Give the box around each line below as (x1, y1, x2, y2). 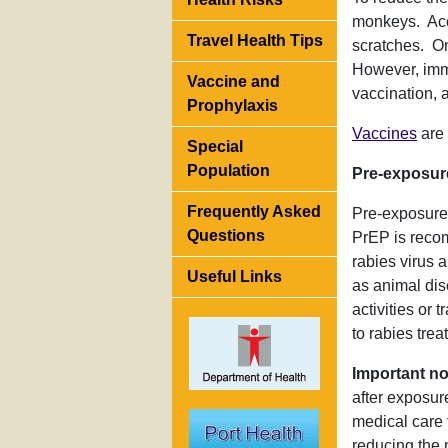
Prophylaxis (187, 97, 278, 115)
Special (187, 138, 243, 156)
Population (187, 162, 270, 180)
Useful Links (187, 268, 282, 286)
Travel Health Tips (187, 32, 323, 50)
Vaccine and (187, 73, 280, 91)
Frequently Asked (187, 203, 321, 221)
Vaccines (352, 125, 417, 143)
